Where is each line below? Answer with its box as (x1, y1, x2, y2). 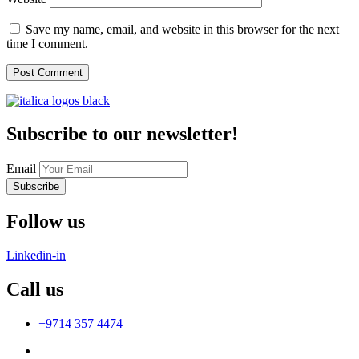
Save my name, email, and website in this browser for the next (26, 22, 339, 36)
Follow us (6, 211, 85, 232)
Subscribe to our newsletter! (6, 123, 238, 145)
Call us (6, 279, 63, 301)
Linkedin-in (6, 248, 66, 263)
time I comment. (6, 36, 88, 50)
